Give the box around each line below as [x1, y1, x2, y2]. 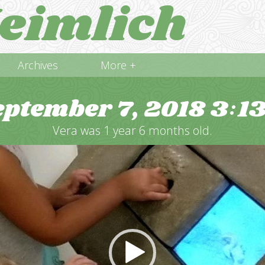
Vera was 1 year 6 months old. [53, 122, 212, 138]
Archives [18, 57, 58, 72]
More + [101, 57, 136, 72]
